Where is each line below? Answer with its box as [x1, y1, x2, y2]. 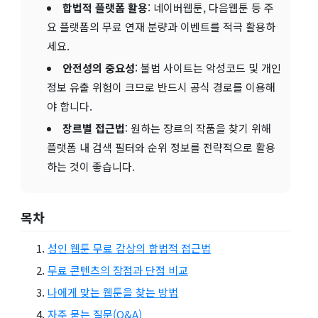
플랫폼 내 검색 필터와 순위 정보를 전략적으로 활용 [47, 139, 275, 155]
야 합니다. [47, 98, 92, 114]
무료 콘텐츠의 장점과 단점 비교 [48, 262, 188, 278]
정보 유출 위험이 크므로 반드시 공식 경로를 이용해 [47, 79, 275, 94]
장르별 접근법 [62, 120, 125, 136]
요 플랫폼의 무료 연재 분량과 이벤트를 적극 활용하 [47, 18, 275, 34]
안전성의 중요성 [62, 60, 135, 75]
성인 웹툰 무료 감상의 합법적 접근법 [48, 240, 211, 256]
